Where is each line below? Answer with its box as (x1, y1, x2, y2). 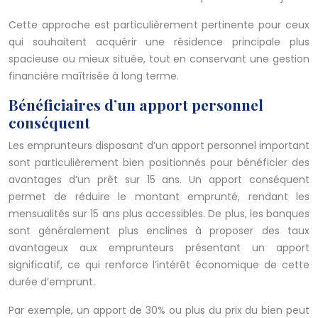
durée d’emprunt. (9, 275, 95, 290)
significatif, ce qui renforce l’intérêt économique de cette (9, 258, 309, 273)
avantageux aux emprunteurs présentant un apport (9, 241, 309, 256)
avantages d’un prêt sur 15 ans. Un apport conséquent (9, 172, 309, 187)
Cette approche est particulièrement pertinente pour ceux (9, 18, 309, 33)
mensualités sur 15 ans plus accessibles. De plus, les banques (9, 207, 309, 221)
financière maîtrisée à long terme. (9, 69, 179, 84)
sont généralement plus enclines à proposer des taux (9, 224, 309, 238)
